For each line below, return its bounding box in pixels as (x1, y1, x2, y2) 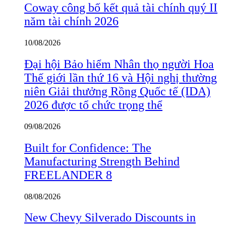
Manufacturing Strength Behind (24, 154, 180, 168)
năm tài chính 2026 (24, 15, 119, 28)
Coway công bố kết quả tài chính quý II (24, 1, 217, 15)
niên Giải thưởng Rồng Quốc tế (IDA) (24, 84, 210, 98)
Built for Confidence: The (24, 141, 151, 154)
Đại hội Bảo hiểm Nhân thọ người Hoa (24, 57, 214, 71)
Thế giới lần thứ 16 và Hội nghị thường (24, 71, 217, 84)
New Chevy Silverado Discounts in (24, 211, 196, 224)
